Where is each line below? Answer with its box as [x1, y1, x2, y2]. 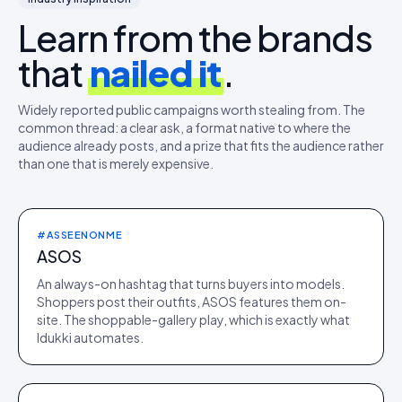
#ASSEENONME [37, 229, 123, 240]
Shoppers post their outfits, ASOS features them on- [37, 293, 346, 310]
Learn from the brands [18, 14, 372, 60]
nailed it [89, 49, 222, 95]
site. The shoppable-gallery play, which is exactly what [37, 311, 350, 328]
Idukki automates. [37, 329, 144, 345]
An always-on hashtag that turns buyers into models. [37, 275, 345, 292]
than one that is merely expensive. [18, 155, 214, 171]
